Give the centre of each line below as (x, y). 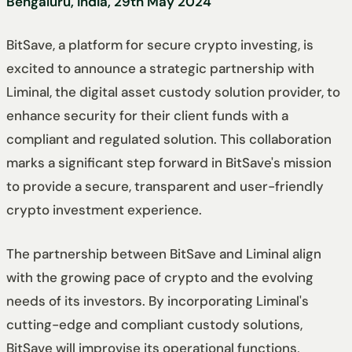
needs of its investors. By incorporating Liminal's (158, 301)
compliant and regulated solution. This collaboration (169, 139)
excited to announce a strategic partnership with (160, 69)
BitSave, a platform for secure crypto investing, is (160, 45)
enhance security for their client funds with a (147, 116)
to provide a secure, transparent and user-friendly (165, 187)
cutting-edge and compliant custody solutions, (154, 324)
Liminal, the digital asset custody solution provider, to (173, 92)
